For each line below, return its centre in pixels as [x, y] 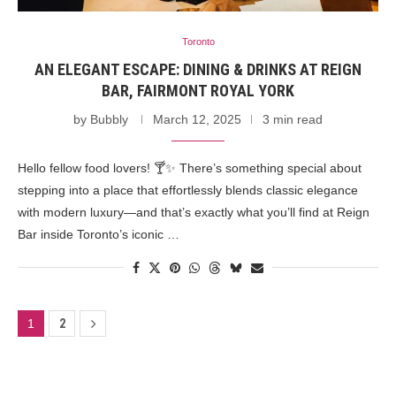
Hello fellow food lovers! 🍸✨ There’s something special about [190, 168]
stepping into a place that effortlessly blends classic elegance [188, 190]
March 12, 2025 [197, 119]
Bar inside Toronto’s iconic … [99, 234]
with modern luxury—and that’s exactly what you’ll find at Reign [194, 212]
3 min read [293, 119]
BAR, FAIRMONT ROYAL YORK [198, 90]
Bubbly [109, 119]
